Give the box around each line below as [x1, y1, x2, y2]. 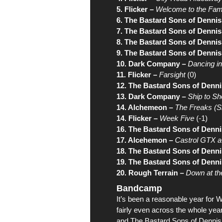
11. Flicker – [116, 70, 157, 79]
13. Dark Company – [116, 92, 186, 101]
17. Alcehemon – [116, 136, 173, 144]
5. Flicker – [116, 5, 154, 13]
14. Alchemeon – [116, 103, 173, 111]
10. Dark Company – [116, 59, 186, 68]
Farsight [159, 70, 185, 79]
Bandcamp [116, 183, 162, 193]
